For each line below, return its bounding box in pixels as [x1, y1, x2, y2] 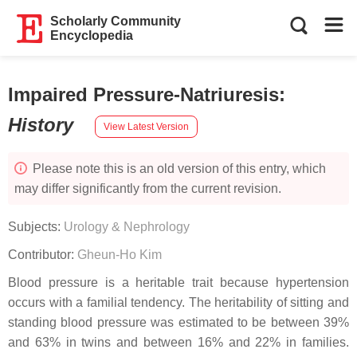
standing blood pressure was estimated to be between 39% [8, 316, 349, 329]
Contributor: [8, 248, 77, 261]
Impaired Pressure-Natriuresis [8, 84, 279, 105]
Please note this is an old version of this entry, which [29, 162, 326, 175]
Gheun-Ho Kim [77, 248, 162, 261]
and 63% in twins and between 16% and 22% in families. [8, 335, 349, 349]
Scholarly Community [50, 14, 182, 28]
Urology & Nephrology [64, 220, 190, 233]
